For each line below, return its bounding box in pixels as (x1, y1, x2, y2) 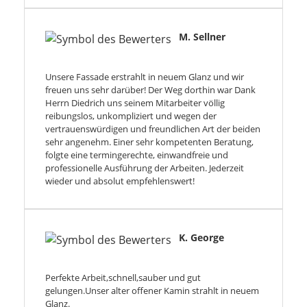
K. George (179, 231, 224, 245)
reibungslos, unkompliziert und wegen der (45, 110, 217, 123)
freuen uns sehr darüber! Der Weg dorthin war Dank (45, 84, 256, 97)
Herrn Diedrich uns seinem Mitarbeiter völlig (45, 97, 225, 110)
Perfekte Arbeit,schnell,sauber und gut (45, 271, 201, 284)
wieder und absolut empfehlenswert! (45, 175, 195, 188)
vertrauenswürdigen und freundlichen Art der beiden (45, 123, 260, 136)
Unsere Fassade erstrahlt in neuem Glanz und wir (45, 71, 244, 84)
